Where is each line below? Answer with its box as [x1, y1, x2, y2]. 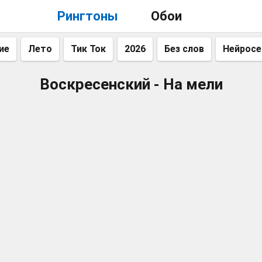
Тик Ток [71, 43, 106, 54]
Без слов [164, 43, 204, 54]
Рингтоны [57, 9, 118, 23]
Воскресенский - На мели [39, 75, 223, 93]
